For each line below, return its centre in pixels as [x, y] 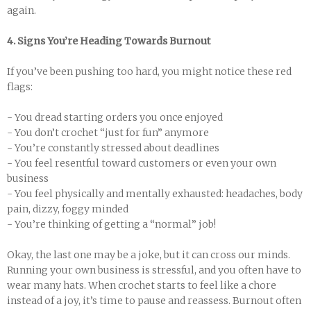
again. [22, 10]
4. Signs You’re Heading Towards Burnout [109, 41]
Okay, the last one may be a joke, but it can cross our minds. [149, 255]
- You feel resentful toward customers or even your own [142, 163]
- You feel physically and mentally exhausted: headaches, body [155, 194]
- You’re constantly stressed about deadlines [113, 148]
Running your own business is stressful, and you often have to [154, 270]
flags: [20, 87]
